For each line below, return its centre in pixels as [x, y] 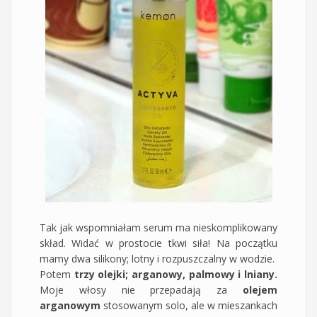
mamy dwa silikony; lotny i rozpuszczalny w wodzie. [157, 258]
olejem [260, 289]
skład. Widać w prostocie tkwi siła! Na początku [158, 243]
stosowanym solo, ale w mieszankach [189, 305]
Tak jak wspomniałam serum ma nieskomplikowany [158, 227]
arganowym [70, 305]
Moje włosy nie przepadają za [141, 289]
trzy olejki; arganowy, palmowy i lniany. [176, 274]
